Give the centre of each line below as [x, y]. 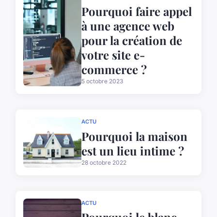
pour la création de [132, 40]
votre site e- [113, 54]
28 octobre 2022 [104, 162]
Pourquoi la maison [134, 136]
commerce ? [114, 69]
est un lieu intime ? [133, 150]
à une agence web [128, 25]
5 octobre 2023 [102, 81]
